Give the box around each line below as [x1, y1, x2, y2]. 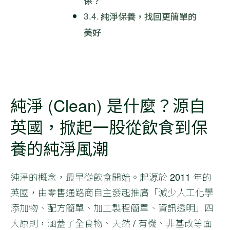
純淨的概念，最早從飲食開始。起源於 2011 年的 [10, 170, 212, 183]
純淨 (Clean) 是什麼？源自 [10, 93, 205, 117]
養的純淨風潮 [10, 136, 109, 160]
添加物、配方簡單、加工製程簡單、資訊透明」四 [10, 201, 214, 214]
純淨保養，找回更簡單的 [101, 10, 197, 23]
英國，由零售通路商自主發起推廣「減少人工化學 [10, 185, 214, 199]
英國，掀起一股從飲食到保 [10, 114, 207, 138]
